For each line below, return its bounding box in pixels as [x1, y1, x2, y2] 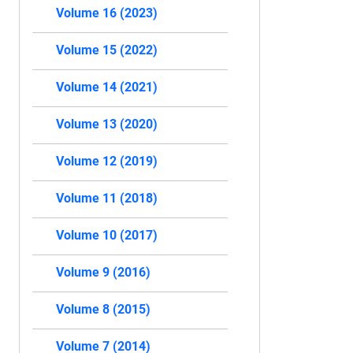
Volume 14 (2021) [56, 80, 158, 95]
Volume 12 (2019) [56, 154, 158, 169]
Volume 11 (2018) [56, 191, 158, 206]
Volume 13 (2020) [56, 117, 158, 132]
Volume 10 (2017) [56, 228, 158, 243]
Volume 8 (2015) [56, 302, 150, 317]
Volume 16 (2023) [56, 6, 158, 20]
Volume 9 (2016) [56, 265, 150, 280]
